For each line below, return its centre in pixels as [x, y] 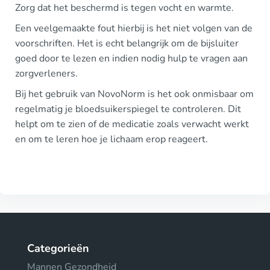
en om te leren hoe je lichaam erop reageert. [111, 139]
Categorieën [58, 248]
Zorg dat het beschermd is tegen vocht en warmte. [124, 8]
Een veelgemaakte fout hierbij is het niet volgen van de [134, 28]
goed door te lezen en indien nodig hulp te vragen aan [131, 58]
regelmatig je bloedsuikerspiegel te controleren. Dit [128, 109]
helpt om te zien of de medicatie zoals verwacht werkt [132, 124]
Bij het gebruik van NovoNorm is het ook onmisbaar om [134, 94]
